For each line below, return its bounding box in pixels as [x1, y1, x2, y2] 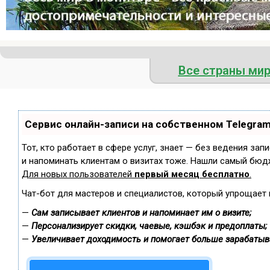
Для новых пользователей [22, 169, 134, 180]
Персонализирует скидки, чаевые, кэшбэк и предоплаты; [31, 221, 267, 232]
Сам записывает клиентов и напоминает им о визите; [31, 207, 251, 219]
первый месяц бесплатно [134, 169, 250, 180]
